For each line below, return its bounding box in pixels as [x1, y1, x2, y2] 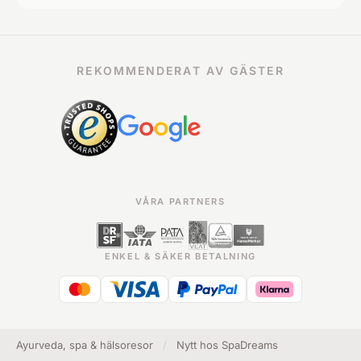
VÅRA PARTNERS [135, 196, 226, 207]
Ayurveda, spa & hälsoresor [16, 338, 153, 351]
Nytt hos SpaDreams [176, 338, 278, 351]
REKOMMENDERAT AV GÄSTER [77, 64, 284, 77]
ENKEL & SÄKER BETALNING [105, 251, 256, 262]
